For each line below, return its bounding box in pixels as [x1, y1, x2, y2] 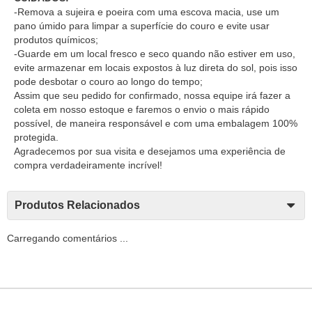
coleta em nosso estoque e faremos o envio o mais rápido [14, 103, 270, 115]
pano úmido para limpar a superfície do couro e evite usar [14, 19, 270, 31]
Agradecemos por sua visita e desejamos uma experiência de [14, 145, 286, 157]
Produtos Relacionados [15, 198, 140, 211]
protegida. [14, 131, 58, 143]
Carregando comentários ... [7, 232, 128, 244]
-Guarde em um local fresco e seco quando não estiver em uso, [14, 47, 295, 59]
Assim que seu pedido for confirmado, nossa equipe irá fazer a [14, 89, 290, 101]
